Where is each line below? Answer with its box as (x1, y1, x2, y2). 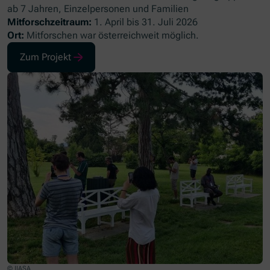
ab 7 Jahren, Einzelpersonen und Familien (7, 3, 189, 15)
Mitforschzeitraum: (7, 16, 92, 28)
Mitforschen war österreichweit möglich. (24, 30, 199, 42)
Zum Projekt (20, 51, 72, 63)
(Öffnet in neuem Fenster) (19, 57, 130, 69)
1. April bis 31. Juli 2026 (92, 16, 198, 28)
